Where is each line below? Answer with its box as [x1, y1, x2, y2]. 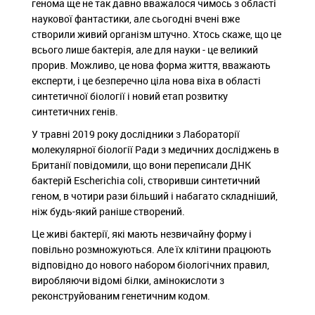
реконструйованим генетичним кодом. [32, 288, 210, 302]
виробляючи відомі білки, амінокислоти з [32, 273, 224, 287]
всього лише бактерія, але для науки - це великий [32, 42, 258, 56]
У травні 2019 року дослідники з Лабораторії [32, 127, 240, 141]
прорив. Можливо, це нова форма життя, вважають [32, 58, 271, 72]
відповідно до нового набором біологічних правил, [32, 257, 269, 271]
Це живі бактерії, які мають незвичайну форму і [32, 226, 252, 240]
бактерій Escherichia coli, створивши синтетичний [32, 173, 260, 187]
